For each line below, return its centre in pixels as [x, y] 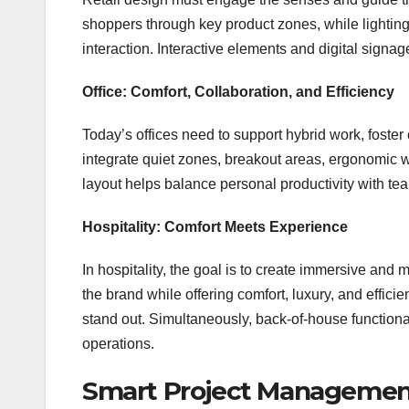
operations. [118, 343]
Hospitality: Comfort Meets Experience [215, 226]
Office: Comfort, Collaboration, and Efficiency [238, 91]
